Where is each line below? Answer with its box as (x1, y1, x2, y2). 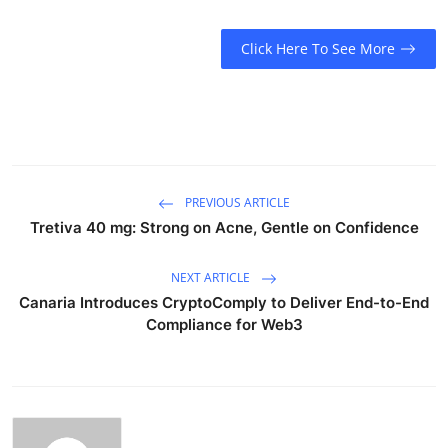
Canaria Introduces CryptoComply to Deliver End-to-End (19, 292, 429, 312)
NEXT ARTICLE (171, 268, 253, 286)
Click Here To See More (240, 39, 395, 59)
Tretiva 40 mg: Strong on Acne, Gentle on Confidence (29, 217, 419, 237)
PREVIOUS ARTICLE (182, 193, 290, 211)
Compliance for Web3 (145, 314, 303, 334)
